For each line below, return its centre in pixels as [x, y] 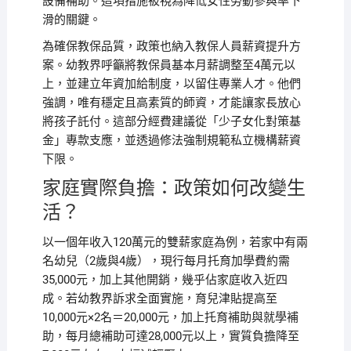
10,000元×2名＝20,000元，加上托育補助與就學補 [170, 317]
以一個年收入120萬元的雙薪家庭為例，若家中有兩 [175, 242]
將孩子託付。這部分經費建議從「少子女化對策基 [171, 121]
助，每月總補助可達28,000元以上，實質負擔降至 [170, 336]
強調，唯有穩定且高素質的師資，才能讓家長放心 [171, 103]
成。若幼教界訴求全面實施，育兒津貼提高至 [159, 299]
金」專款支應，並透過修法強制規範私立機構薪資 [171, 140]
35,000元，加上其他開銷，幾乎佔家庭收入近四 [165, 280]
